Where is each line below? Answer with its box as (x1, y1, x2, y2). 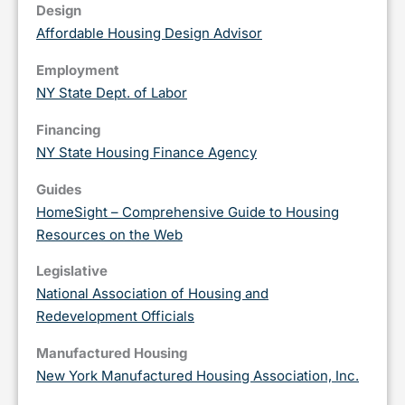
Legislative (36, 262, 108, 280)
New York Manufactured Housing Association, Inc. (36, 367, 359, 385)
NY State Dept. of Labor (36, 84, 187, 102)
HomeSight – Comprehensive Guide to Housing (36, 202, 339, 221)
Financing (36, 120, 100, 138)
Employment (36, 61, 119, 80)
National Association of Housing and (36, 285, 268, 303)
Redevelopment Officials (36, 307, 194, 325)
